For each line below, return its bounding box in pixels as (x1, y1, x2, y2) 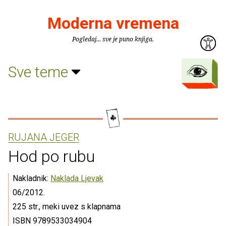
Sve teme (8, 63, 72, 81)
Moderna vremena (47, 14, 179, 33)
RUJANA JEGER (8, 131, 79, 143)
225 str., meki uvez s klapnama (13, 202, 121, 211)
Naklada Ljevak (50, 174, 103, 183)
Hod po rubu (8, 147, 95, 166)
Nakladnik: (13, 174, 50, 183)
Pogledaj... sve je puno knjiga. (72, 35, 154, 43)
